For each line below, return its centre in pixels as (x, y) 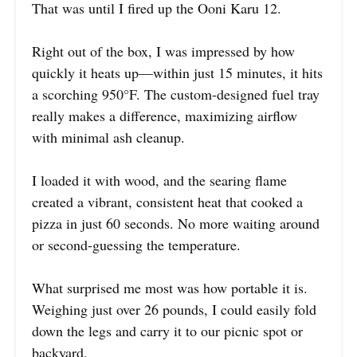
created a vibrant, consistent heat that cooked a (167, 201)
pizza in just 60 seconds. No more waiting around (176, 223)
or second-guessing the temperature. (136, 244)
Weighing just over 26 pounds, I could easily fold (174, 309)
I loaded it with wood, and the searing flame (159, 180)
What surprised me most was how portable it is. (170, 287)
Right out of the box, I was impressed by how (163, 51)
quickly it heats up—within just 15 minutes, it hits (177, 72)
